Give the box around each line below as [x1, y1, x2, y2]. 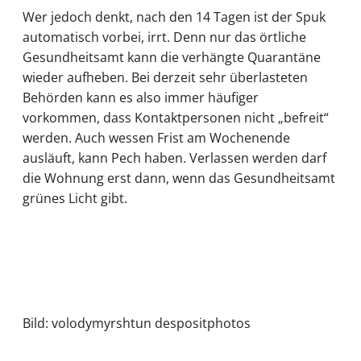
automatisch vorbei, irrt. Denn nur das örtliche [23, 27, 306, 46]
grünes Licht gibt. [23, 189, 127, 207]
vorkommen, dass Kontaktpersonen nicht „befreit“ [23, 108, 329, 127]
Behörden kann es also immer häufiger [23, 88, 259, 106]
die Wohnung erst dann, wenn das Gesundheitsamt [23, 168, 335, 187]
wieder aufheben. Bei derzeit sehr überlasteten [23, 68, 308, 86]
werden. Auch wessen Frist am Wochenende [23, 128, 290, 147]
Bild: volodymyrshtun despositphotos [23, 314, 251, 333]
